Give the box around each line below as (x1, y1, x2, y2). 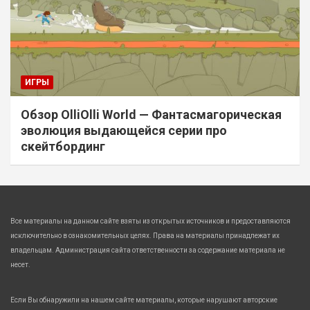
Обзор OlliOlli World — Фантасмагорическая (21, 107, 282, 122)
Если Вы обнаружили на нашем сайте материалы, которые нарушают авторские (10, 295, 277, 304)
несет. (10, 260, 30, 268)
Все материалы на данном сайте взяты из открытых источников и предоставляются (10, 217, 291, 225)
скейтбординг (21, 138, 105, 154)
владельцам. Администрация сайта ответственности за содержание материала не (10, 246, 285, 254)
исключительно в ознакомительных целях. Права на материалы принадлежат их (10, 231, 280, 239)
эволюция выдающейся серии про (21, 122, 227, 138)
